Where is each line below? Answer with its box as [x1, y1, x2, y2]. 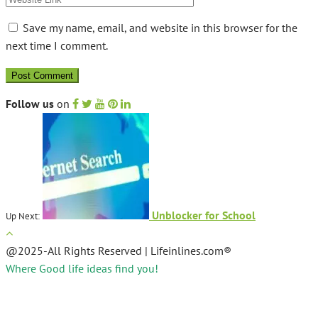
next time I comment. [6, 38, 108, 53]
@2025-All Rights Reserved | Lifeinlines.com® [6, 243, 231, 258]
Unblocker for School [149, 208, 256, 223]
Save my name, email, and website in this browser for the [23, 21, 297, 35]
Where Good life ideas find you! [6, 261, 158, 276]
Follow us [6, 97, 54, 111]
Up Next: [6, 209, 40, 223]
